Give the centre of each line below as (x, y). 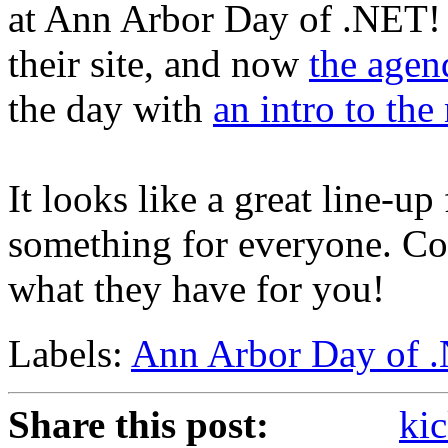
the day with (110, 109)
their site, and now (158, 64)
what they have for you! (196, 289)
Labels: (69, 354)
